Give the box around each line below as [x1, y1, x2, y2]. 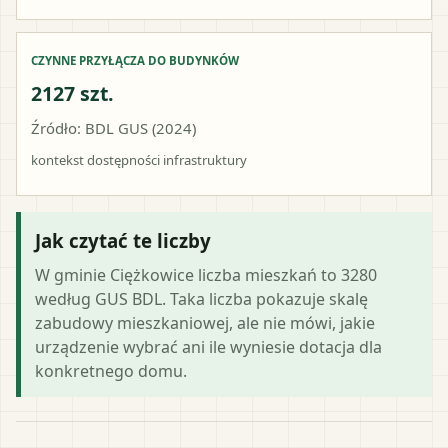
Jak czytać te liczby [35, 227, 211, 253]
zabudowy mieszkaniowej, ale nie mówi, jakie [35, 311, 375, 334]
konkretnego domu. [35, 359, 187, 382]
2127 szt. [31, 79, 114, 107]
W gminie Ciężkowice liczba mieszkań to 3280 [35, 263, 377, 286]
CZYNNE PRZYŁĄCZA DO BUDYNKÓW [31, 52, 239, 68]
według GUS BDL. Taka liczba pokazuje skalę [35, 287, 368, 310]
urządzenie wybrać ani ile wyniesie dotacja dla [35, 335, 382, 358]
